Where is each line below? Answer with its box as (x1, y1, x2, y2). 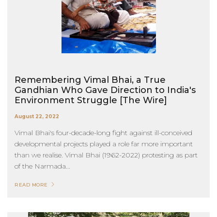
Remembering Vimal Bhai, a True (15, 74, 166, 85)
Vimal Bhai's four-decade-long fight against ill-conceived (15, 128, 192, 137)
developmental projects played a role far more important (15, 139, 193, 148)
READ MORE (15, 181, 48, 188)
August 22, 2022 (15, 113, 59, 120)
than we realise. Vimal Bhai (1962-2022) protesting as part (15, 150, 198, 159)
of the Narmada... (15, 161, 70, 170)
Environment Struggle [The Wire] (15, 94, 167, 106)
